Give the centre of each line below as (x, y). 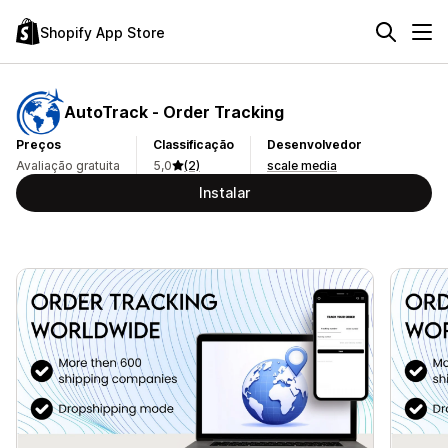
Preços (38, 144)
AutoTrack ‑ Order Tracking (174, 111)
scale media (302, 165)
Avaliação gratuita (68, 165)
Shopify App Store (102, 32)
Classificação (193, 144)
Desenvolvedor (314, 144)
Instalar (224, 192)
